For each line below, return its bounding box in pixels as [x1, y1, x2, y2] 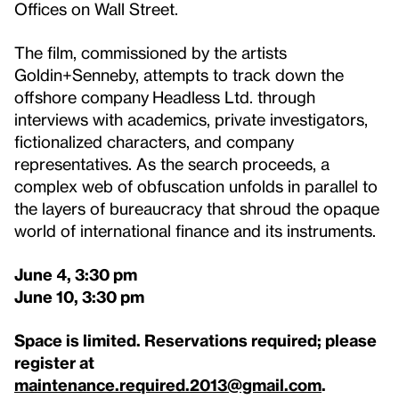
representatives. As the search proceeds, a [14, 153, 330, 173]
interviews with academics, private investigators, [14, 109, 368, 128]
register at [14, 352, 94, 371]
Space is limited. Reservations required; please [14, 330, 377, 349]
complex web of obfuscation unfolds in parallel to [14, 175, 378, 195]
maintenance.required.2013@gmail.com [14, 374, 322, 394]
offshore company [14, 86, 149, 106]
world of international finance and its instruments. [14, 220, 376, 240]
